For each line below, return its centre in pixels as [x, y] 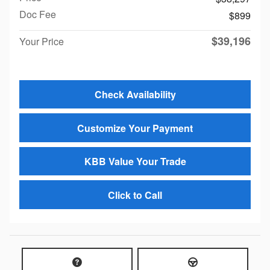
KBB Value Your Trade [135, 161]
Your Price [42, 41]
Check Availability [135, 95]
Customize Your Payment [135, 128]
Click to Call [135, 195]
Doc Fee [38, 14]
